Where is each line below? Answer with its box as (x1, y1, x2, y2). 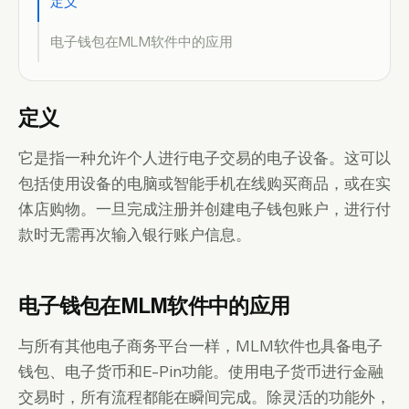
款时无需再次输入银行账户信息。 (18, 225, 251, 244)
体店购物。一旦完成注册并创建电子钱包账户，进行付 (18, 199, 391, 218)
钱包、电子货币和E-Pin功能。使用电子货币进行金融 (18, 362, 383, 381)
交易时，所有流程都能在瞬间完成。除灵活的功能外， (18, 387, 391, 406)
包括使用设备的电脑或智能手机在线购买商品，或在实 (18, 173, 391, 193)
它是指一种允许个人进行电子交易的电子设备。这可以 (18, 148, 391, 167)
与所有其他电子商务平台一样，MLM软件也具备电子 (18, 336, 383, 355)
